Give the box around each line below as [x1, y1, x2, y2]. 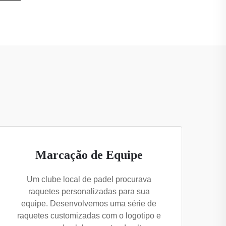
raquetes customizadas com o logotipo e [17, 211, 161, 220]
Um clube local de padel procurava [26, 175, 151, 184]
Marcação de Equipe [35, 148, 143, 161]
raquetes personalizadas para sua [28, 187, 150, 196]
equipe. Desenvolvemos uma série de [21, 199, 156, 208]
